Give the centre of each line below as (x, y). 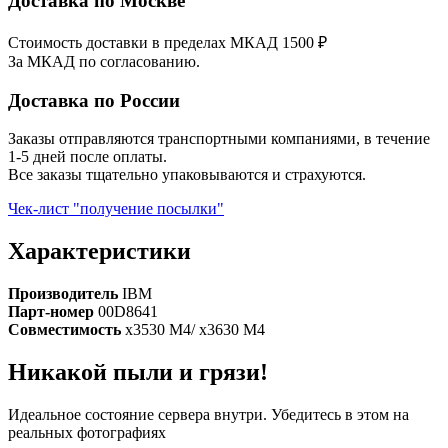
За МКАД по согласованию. (104, 61)
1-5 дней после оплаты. (87, 157)
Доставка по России (94, 100)
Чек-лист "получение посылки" (116, 209)
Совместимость (66, 330)
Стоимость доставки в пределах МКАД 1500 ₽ (167, 42)
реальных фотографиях (87, 433)
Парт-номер (53, 312)
